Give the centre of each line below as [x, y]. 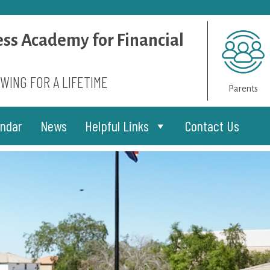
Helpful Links [117, 125]
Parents [243, 88]
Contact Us [212, 125]
